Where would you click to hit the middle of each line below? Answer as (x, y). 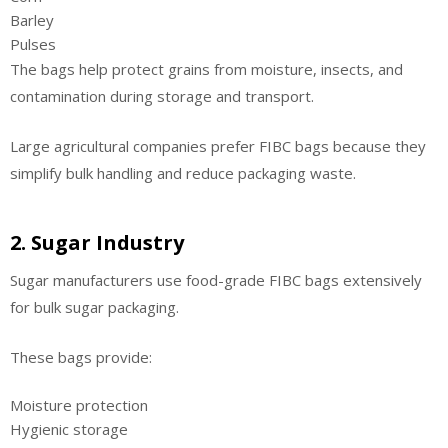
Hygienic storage (69, 429)
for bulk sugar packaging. (94, 307)
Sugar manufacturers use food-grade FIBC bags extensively (216, 280)
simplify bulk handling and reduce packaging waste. (183, 172)
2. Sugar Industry (97, 243)
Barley (32, 20)
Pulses (33, 44)
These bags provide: (81, 356)
